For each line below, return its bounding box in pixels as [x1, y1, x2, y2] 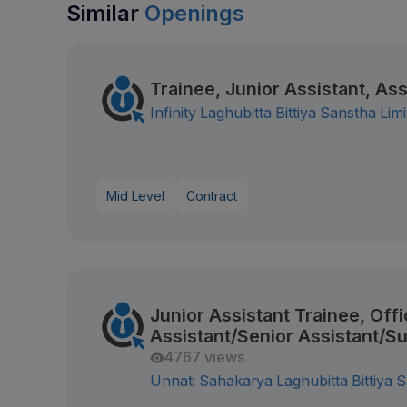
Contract [186, 188, 238, 203]
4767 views [164, 349, 245, 366]
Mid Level [106, 188, 165, 203]
